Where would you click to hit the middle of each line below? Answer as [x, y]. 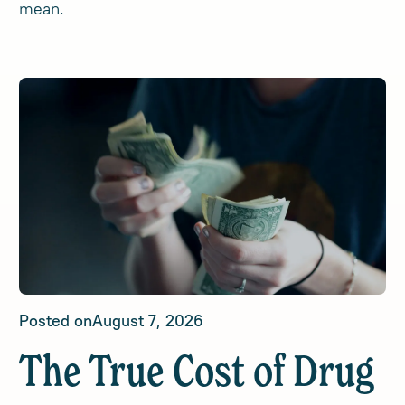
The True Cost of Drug [197, 374]
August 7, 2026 [148, 320]
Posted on [56, 320]
